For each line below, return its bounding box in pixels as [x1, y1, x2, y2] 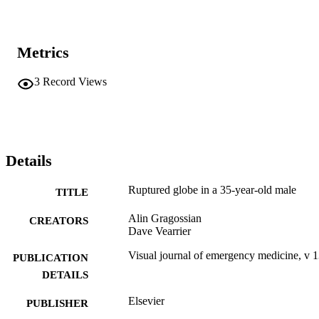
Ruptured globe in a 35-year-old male [128, 183, 296, 196]
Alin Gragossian [128, 211, 202, 224]
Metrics [17, 43, 69, 62]
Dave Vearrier [128, 224, 191, 237]
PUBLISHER [26, 297, 88, 309]
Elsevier [128, 294, 164, 307]
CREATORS [29, 214, 88, 226]
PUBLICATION [13, 251, 88, 263]
